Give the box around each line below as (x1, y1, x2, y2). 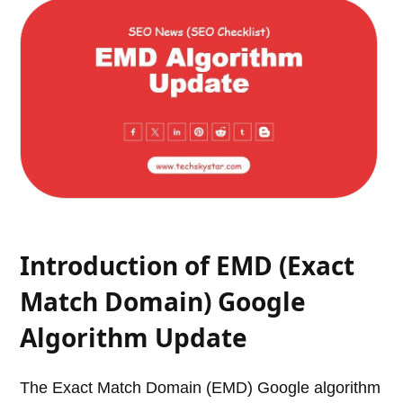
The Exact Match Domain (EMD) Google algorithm (20, 379, 381, 398)
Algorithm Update (20, 320, 248, 355)
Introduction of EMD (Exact (20, 248, 355, 283)
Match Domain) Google (20, 284, 307, 319)
